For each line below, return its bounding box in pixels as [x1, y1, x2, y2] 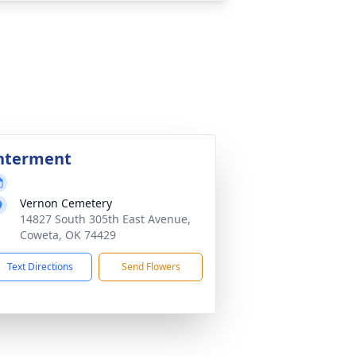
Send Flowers [121, 260, 180, 273]
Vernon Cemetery [20, 195, 112, 211]
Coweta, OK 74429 [20, 227, 116, 242]
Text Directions [7, 260, 73, 273]
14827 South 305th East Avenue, [20, 211, 191, 226]
